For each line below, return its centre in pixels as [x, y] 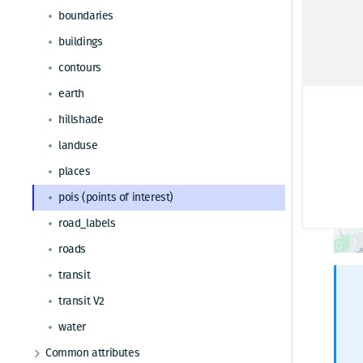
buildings [81, 42]
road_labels [87, 223]
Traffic [61, 55]
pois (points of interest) [116, 197]
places [75, 171]
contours [80, 68]
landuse [78, 145]
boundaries [86, 16]
